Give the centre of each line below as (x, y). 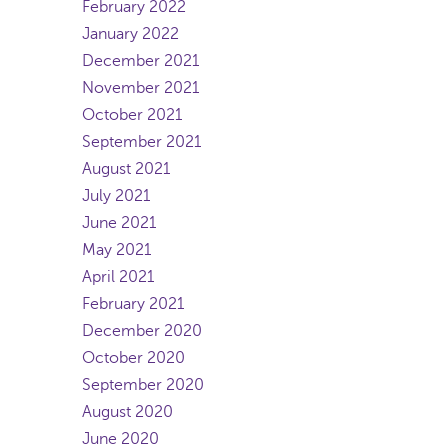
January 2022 (130, 34)
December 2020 (142, 331)
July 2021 (116, 196)
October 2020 (133, 358)
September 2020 (143, 385)
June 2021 (119, 223)
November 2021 (140, 88)
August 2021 (126, 169)
